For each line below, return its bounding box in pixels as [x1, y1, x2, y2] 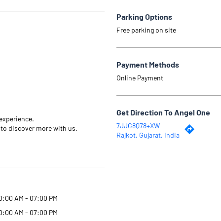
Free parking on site [116, 25, 176, 34]
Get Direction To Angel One [116, 107, 210, 117]
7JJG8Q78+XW [116, 121, 160, 130]
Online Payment [116, 73, 163, 82]
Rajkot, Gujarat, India [116, 130, 180, 139]
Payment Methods [116, 59, 179, 69]
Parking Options [116, 11, 172, 21]
